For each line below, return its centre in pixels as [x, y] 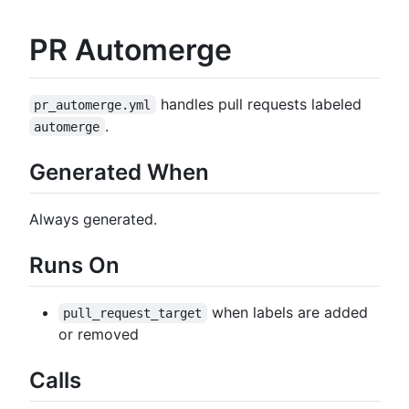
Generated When [119, 172]
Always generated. [93, 219]
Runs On [74, 265]
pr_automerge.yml [93, 105]
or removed [99, 334]
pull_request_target [133, 313]
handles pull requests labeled [258, 104]
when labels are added [289, 312]
